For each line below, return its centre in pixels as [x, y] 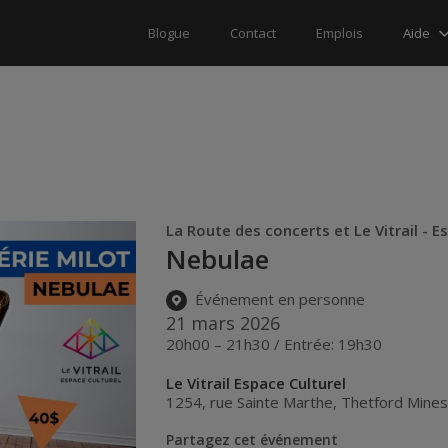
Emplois [339, 33]
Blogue [169, 33]
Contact [253, 33]
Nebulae [218, 259]
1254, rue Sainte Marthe [250, 401]
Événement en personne [278, 299]
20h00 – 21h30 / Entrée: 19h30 [274, 343]
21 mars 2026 [223, 322]
